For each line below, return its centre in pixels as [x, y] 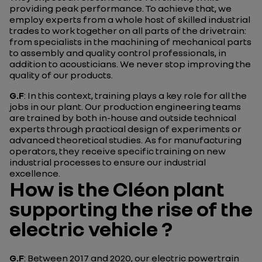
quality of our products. [61, 75]
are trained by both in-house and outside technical [123, 118]
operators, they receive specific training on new [118, 151]
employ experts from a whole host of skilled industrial [130, 19]
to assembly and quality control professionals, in [118, 53]
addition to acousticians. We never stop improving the [130, 64]
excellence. [35, 173]
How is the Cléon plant [117, 189]
